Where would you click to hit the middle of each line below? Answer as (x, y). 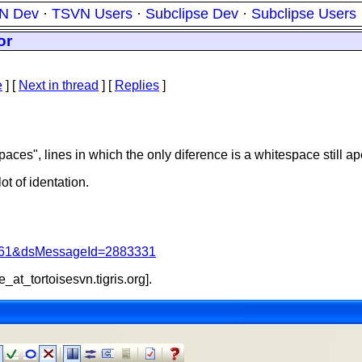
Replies (137, 85)
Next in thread (59, 85)
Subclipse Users (304, 14)
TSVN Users (92, 14)
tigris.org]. (124, 279)
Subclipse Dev (192, 14)
